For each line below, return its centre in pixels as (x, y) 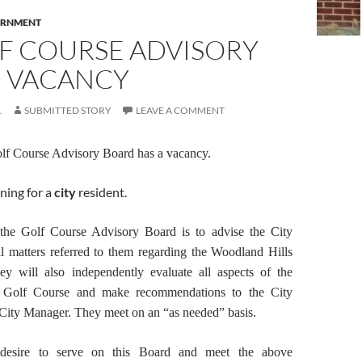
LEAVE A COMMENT (180, 110)
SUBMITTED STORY (68, 110)
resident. (101, 192)
